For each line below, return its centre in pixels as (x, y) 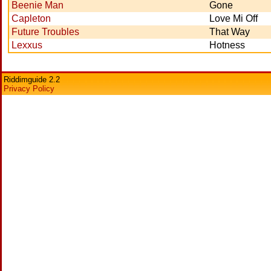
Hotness (227, 45)
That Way (230, 32)
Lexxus (27, 45)
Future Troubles (45, 32)
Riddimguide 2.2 (32, 80)
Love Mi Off (233, 18)
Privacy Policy (29, 89)
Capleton (31, 18)
